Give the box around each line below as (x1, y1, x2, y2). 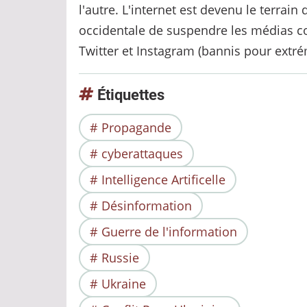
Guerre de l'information (101, 223, 237, 240)
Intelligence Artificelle (101, 171, 225, 188)
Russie (101, 249, 139, 266)
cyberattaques (101, 145, 183, 162)
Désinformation (101, 197, 192, 214)
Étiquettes (94, 86, 164, 103)
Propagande (101, 119, 171, 136)
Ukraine (101, 275, 146, 292)
